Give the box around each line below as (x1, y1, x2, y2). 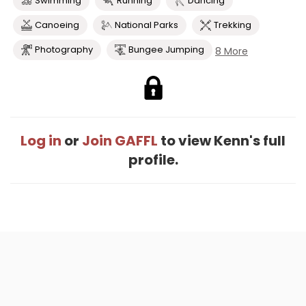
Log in (20, 131, 61, 150)
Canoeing (35, 18, 79, 31)
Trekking (214, 18, 251, 31)
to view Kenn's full (158, 131, 286, 150)
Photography (35, 43, 93, 56)
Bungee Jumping (128, 43, 204, 56)
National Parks (115, 18, 178, 31)
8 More (215, 44, 248, 58)
